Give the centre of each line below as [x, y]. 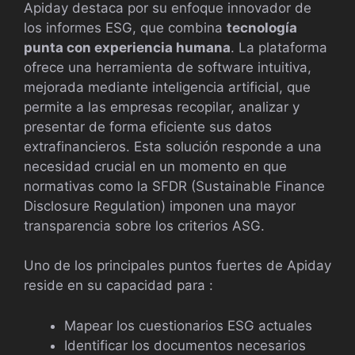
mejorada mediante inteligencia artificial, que [167, 87]
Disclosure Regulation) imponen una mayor [160, 206]
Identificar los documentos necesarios [185, 345]
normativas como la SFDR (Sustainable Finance [174, 186]
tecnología [262, 27]
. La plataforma [279, 47]
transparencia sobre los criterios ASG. [144, 225]
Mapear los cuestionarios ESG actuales [188, 325]
